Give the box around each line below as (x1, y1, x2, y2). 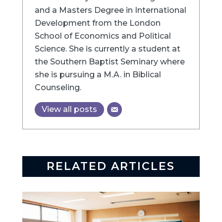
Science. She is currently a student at (34, 44, 180, 54)
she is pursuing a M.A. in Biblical (34, 70, 161, 80)
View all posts (41, 105, 97, 114)
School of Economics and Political (34, 31, 171, 41)
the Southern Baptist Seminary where (34, 57, 185, 67)
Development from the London (34, 18, 161, 28)
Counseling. (34, 83, 81, 93)
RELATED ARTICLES (47, 160, 175, 173)
